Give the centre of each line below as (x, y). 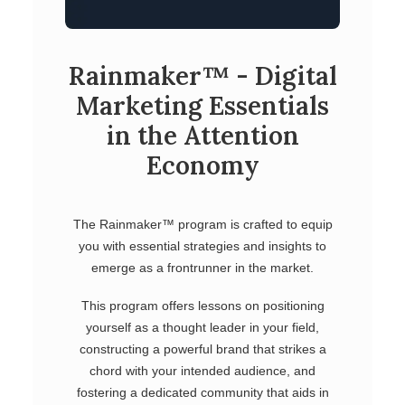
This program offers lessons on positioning (202, 306)
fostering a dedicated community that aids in (202, 392)
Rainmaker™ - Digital (202, 76)
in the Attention (202, 136)
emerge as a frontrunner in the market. (202, 268)
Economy (202, 165)
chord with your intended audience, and (202, 371)
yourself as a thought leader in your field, (202, 327)
